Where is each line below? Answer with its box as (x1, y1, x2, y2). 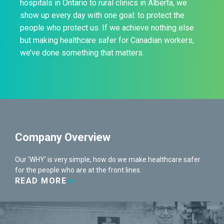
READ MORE (15, 176, 66, 185)
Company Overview (15, 131, 110, 143)
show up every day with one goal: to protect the (20, 10, 184, 20)
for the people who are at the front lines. (15, 166, 141, 174)
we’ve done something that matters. (20, 48, 144, 57)
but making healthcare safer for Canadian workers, (20, 35, 194, 45)
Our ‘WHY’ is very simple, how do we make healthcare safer (15, 155, 200, 163)
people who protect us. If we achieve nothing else (20, 23, 194, 32)
